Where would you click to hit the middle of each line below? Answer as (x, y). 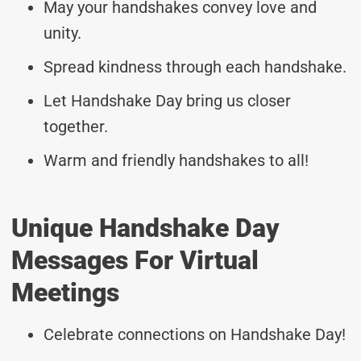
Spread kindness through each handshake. (195, 66)
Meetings (65, 292)
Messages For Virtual (135, 260)
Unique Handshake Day (145, 228)
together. (76, 126)
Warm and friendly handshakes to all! (176, 160)
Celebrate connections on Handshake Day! (195, 334)
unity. (62, 33)
